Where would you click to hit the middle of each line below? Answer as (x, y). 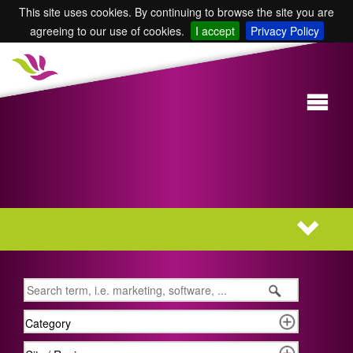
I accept (215, 31)
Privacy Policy (284, 31)
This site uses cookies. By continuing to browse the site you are (176, 12)
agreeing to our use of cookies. (107, 31)
